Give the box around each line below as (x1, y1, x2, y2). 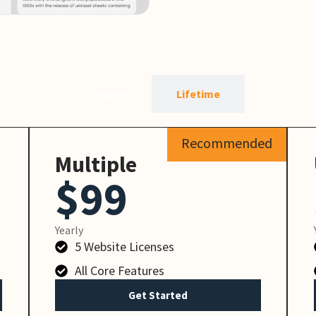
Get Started (128, 288, 188, 303)
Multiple (55, 150, 138, 179)
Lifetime (176, 86, 220, 101)
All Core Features (74, 262, 164, 279)
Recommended (181, 133, 273, 152)
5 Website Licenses (74, 238, 174, 255)
